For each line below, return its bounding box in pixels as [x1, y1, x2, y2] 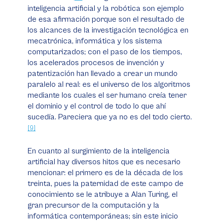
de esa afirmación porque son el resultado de [28, 15, 184, 24]
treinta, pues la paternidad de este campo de [28, 179, 184, 188]
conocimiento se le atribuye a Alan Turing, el [28, 190, 178, 199]
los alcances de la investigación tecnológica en [28, 26, 188, 35]
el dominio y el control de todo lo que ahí [28, 102, 166, 110]
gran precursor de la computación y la [28, 201, 159, 210]
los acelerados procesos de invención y [28, 58, 164, 67]
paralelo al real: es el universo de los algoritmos [28, 80, 190, 89]
